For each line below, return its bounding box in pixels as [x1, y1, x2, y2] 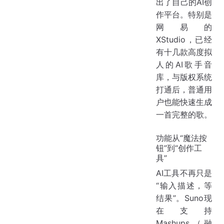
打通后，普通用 [156, 84, 212, 95]
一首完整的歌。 [156, 109, 212, 120]
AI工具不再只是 [156, 168, 212, 178]
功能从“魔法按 [156, 133, 207, 143]
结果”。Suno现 [156, 193, 212, 203]
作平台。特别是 [156, 9, 212, 20]
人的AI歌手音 [156, 59, 212, 70]
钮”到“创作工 [156, 143, 202, 153]
